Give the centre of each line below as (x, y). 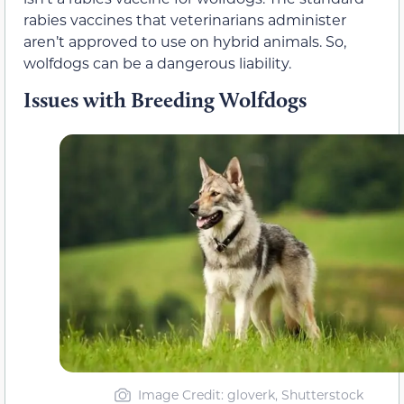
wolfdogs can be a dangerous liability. (157, 63)
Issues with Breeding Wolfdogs (165, 99)
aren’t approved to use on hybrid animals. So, (185, 41)
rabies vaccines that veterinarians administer (185, 20)
